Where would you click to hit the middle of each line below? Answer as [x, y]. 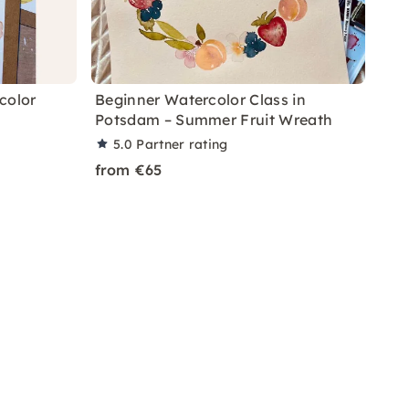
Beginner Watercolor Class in [200, 100]
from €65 [129, 170]
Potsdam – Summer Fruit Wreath [214, 120]
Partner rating [182, 144]
